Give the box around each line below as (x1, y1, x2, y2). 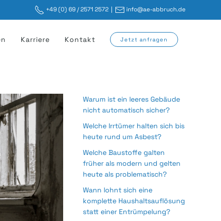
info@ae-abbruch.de (126, 5, 185, 13)
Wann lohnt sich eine (83, 185, 152, 195)
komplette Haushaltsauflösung (83, 196, 185, 206)
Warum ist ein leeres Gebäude (83, 95, 180, 104)
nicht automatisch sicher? (83, 106, 170, 115)
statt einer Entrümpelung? (83, 207, 170, 217)
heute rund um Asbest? (83, 132, 161, 142)
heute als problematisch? (83, 170, 167, 179)
